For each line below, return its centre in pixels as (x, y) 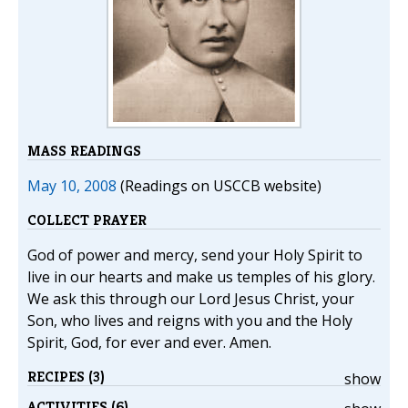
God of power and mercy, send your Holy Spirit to (195, 255)
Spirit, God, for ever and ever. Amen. (149, 342)
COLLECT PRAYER (87, 220)
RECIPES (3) (66, 377)
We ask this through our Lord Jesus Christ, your (191, 299)
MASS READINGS (84, 151)
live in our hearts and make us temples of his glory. (201, 277)
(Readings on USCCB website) (219, 186)
